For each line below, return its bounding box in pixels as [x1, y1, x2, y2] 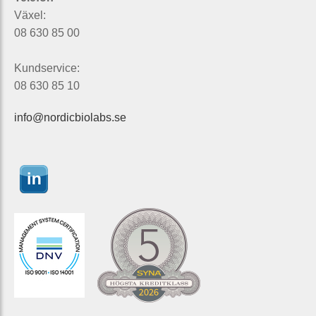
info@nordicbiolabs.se [14, 111, 127, 123]
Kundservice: [14, 61, 80, 74]
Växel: [14, 8, 47, 21]
